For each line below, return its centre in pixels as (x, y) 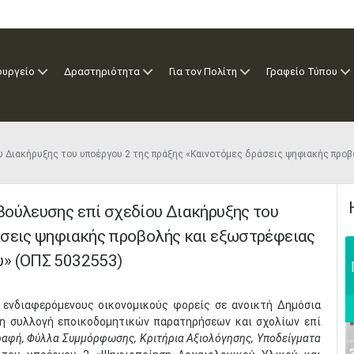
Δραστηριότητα (102, 72)
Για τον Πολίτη (203, 72)
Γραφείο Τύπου (302, 72)
